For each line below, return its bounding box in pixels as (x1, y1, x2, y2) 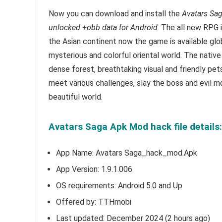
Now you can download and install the (49, 9, 182, 18)
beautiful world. (49, 92, 103, 102)
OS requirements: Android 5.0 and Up (56, 181, 182, 190)
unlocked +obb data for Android (49, 23, 158, 32)
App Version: (56, 165, 101, 174)
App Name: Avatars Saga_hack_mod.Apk (56, 148, 197, 158)
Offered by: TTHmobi (56, 197, 131, 207)
